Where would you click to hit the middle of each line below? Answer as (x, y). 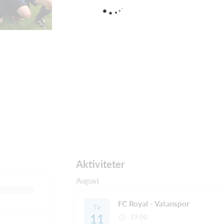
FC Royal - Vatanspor (154, 204)
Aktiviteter (100, 164)
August (88, 181)
